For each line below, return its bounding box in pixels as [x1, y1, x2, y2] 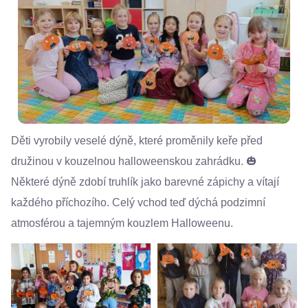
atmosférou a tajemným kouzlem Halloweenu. [11, 217, 233, 229]
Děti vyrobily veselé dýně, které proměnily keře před [11, 135, 263, 146]
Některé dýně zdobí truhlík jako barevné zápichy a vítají [11, 176, 279, 188]
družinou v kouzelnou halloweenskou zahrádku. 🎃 [11, 155, 257, 167]
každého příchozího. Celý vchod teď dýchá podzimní [11, 197, 265, 208]
